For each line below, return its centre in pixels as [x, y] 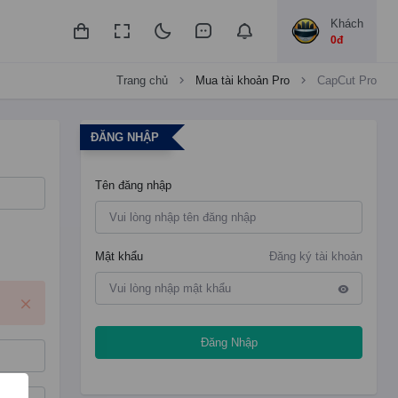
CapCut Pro [347, 80]
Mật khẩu [119, 256]
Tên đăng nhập [134, 185]
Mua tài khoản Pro [243, 80]
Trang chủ [142, 80]
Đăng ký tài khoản [315, 256]
